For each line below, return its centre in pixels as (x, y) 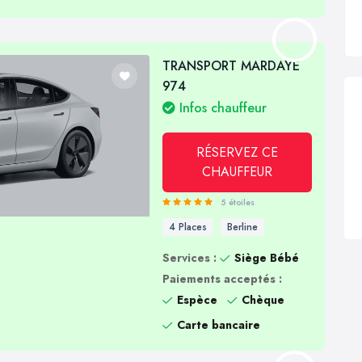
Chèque (263, 300)
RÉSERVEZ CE (238, 153)
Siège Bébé (267, 258)
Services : (190, 258)
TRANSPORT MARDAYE (232, 66)
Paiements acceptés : (223, 279)
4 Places (188, 227)
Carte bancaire (219, 325)
